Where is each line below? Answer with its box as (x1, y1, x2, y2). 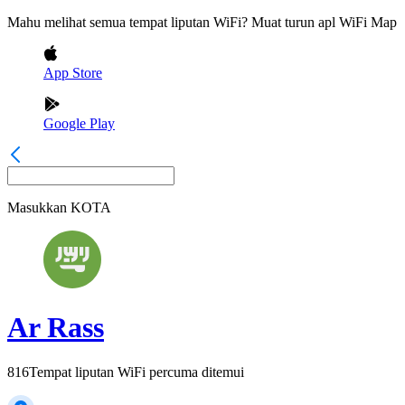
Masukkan (7, 200, 67, 215)
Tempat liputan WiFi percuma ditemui (29, 363, 244, 380)
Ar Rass (7, 311, 104, 344)
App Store (43, 65, 102, 80)
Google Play (43, 116, 115, 131)
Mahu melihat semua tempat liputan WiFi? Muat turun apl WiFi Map (7, 14, 397, 30)
